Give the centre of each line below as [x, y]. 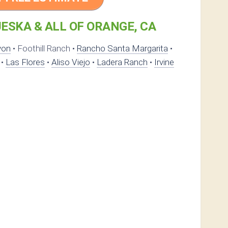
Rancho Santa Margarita [122, 49]
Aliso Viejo [71, 62]
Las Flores [25, 62]
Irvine [164, 62]
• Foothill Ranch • [44, 49]
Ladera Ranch [122, 62]
